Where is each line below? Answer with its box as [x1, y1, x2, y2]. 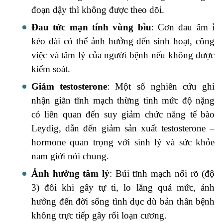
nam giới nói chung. [31, 151, 109, 162]
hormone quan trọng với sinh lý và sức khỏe [31, 137, 215, 148]
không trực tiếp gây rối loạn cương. [31, 210, 167, 221]
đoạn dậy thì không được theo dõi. [31, 4, 164, 15]
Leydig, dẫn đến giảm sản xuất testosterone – [31, 123, 215, 134]
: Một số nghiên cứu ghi [107, 81, 215, 92]
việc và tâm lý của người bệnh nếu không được [31, 50, 215, 61]
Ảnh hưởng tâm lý [31, 168, 110, 179]
